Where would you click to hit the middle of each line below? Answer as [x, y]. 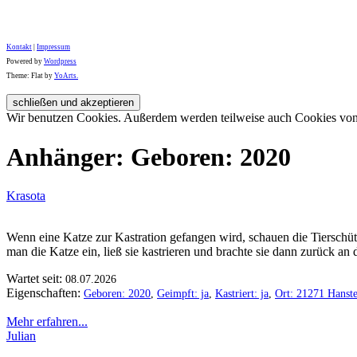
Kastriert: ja [242, 293]
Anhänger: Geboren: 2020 [149, 157]
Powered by [25, 62]
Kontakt [19, 47]
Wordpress [60, 62]
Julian [21, 335]
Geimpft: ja [183, 293]
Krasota [26, 195]
